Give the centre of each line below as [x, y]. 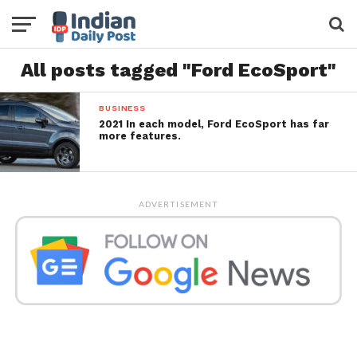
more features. [140, 136]
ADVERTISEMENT [178, 204]
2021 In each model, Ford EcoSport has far [214, 124]
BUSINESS [122, 108]
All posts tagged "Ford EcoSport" [178, 70]
